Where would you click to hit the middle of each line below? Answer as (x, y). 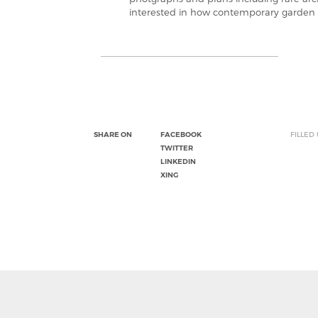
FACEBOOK (181, 135)
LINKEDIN (178, 161)
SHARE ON (113, 135)
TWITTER (177, 148)
